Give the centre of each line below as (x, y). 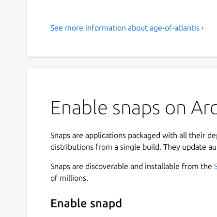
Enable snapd (86, 203)
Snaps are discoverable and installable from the (132, 166)
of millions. (69, 178)
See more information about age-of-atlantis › (127, 27)
